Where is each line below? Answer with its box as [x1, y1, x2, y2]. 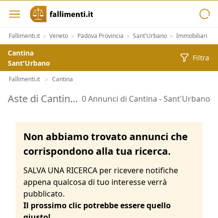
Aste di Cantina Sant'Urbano [70, 92, 78, 105]
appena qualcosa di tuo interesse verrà [23, 177, 167, 187]
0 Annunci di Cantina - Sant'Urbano [82, 93, 210, 104]
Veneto [49, 32, 68, 40]
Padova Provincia [77, 32, 124, 40]
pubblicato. [23, 188, 65, 199]
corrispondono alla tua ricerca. [23, 145, 171, 158]
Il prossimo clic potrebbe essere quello [23, 200, 171, 211]
